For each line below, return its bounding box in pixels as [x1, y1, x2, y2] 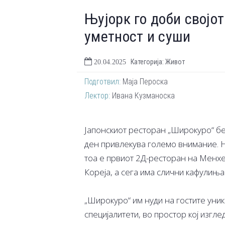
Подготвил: [84, 77, 121, 87]
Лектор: [84, 91, 110, 101]
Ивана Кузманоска [110, 91, 175, 101]
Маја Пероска [121, 77, 168, 87]
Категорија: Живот [131, 58, 185, 66]
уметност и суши [84, 28, 191, 46]
